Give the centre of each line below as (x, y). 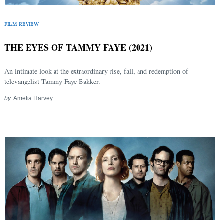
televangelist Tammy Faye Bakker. (52, 82)
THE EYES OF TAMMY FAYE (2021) (78, 47)
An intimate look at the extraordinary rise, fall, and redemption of (96, 71)
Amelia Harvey (33, 98)
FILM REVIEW (22, 24)
